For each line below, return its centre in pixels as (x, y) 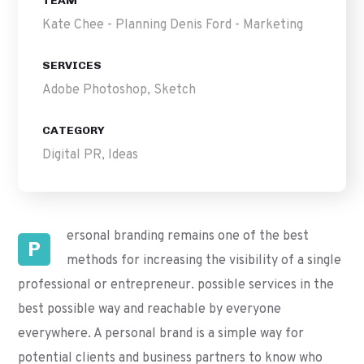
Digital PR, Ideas (91, 155)
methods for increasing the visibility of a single (204, 261)
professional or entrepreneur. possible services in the (176, 285)
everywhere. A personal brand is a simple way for (161, 334)
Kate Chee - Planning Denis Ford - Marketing (173, 25)
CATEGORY (74, 130)
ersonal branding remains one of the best (187, 236)
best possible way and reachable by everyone (150, 310)
